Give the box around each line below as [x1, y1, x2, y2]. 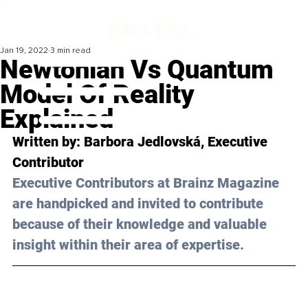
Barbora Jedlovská [84, 133, 201, 151]
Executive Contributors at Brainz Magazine [12, 175, 283, 192]
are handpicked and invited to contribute [12, 195, 267, 212]
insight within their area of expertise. [12, 236, 244, 254]
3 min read [50, 45, 91, 56]
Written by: [12, 133, 84, 151]
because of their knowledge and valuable [12, 216, 270, 233]
